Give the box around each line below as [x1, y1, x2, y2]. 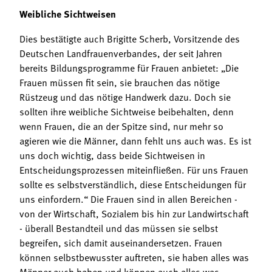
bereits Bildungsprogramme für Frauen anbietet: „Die [19, 60, 239, 74]
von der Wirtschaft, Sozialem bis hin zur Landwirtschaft [19, 206, 249, 220]
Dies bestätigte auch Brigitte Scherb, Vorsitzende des [19, 31, 240, 45]
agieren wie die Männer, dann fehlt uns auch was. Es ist [19, 133, 251, 147]
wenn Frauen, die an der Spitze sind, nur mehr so [19, 118, 223, 132]
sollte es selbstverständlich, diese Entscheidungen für [19, 177, 246, 191]
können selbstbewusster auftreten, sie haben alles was [19, 250, 249, 263]
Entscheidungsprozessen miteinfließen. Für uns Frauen [19, 162, 248, 176]
